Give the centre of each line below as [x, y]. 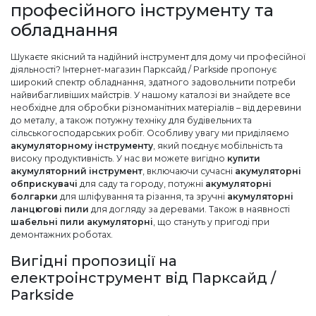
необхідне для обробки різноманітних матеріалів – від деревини [156, 107]
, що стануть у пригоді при [211, 221]
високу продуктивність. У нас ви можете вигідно [119, 158]
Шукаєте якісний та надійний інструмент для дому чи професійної [158, 56]
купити [244, 158]
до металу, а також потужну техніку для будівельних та [131, 120]
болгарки [34, 196]
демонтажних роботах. [62, 234]
